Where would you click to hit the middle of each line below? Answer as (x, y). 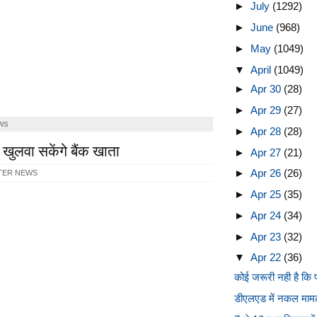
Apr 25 (267, 194)
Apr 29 (267, 110)
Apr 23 (267, 236)
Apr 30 (267, 89)
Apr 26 (267, 173)
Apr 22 (267, 258)
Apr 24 (267, 215)
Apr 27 (267, 152)
